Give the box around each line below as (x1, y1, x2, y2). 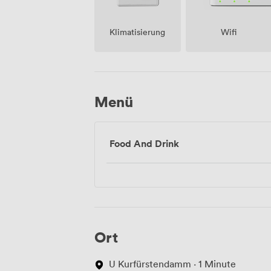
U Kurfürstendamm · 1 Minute (109, 257, 236, 270)
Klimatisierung (109, 25, 166, 38)
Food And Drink (109, 136, 179, 150)
